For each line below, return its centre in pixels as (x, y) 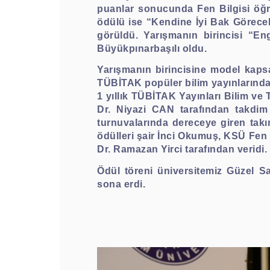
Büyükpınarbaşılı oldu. (152, 49)
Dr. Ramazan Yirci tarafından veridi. (182, 149)
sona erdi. (121, 184)
